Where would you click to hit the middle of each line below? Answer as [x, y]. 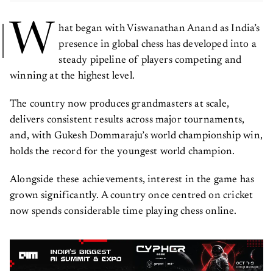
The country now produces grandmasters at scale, [119, 105]
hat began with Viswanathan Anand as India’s [159, 29]
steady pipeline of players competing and [150, 61]
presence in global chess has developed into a [158, 45]
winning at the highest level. [74, 77]
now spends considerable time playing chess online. [125, 212]
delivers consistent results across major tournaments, [127, 121]
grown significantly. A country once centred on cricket [132, 196]
